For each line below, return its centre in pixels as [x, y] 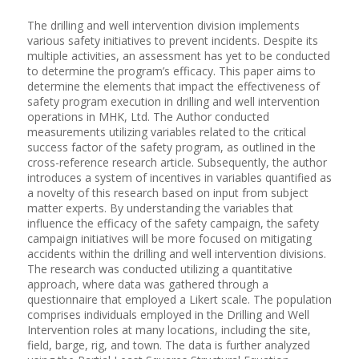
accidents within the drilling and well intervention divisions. [176, 253]
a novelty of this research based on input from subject [167, 192]
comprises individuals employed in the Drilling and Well [168, 314]
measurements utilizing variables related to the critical [166, 131]
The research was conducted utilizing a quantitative [159, 268]
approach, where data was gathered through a [147, 284]
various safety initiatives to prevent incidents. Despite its [172, 40]
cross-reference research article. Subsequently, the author [177, 162]
